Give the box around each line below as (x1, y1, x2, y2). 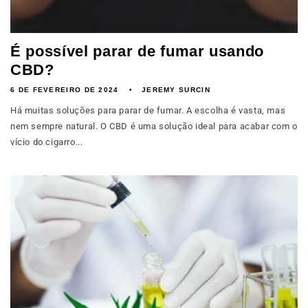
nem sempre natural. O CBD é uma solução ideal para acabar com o (10, 121, 298, 131)
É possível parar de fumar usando (10, 43, 265, 60)
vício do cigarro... (10, 137, 83, 147)
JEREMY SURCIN (141, 86, 210, 93)
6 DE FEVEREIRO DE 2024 (10, 86, 119, 93)
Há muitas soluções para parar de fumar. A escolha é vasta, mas (10, 105, 286, 115)
